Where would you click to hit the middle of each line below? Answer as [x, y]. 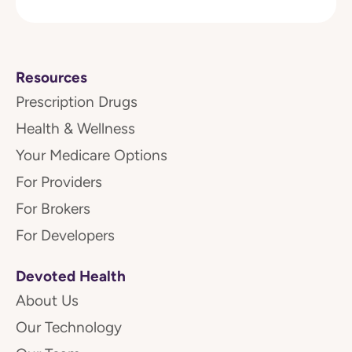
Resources [51, 77]
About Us [47, 301]
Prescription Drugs [77, 102]
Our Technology [69, 328]
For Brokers [53, 209]
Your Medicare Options [92, 156]
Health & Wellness [75, 129]
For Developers [65, 236]
